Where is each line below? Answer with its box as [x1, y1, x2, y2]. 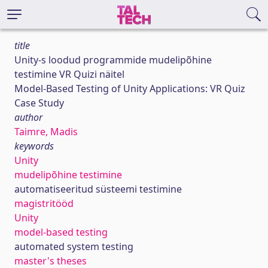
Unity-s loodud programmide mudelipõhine [14, 53, 212, 66]
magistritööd [14, 197, 74, 210]
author [14, 111, 42, 124]
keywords [14, 139, 54, 153]
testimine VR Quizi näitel [14, 68, 124, 81]
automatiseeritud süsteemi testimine [14, 182, 182, 196]
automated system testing [14, 240, 133, 253]
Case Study [14, 96, 64, 109]
